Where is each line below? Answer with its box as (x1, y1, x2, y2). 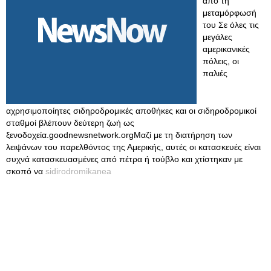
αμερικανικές (203, 44, 250, 54)
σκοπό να (6, 166, 45, 176)
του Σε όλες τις (203, 20, 259, 30)
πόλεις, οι (203, 56, 239, 66)
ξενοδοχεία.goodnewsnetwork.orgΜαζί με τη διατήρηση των (6, 130, 232, 140)
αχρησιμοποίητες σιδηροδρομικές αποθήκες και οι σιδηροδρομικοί (6, 106, 256, 116)
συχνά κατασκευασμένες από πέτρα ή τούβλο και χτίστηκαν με (6, 154, 243, 164)
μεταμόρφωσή (203, 8, 256, 18)
